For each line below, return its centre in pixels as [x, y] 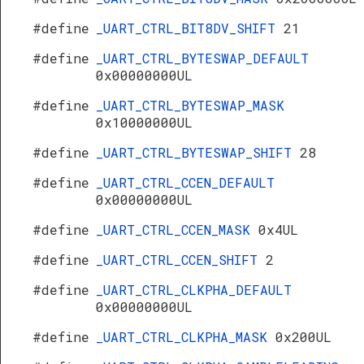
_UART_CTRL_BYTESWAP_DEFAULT [202, 58]
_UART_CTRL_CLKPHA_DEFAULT [194, 290]
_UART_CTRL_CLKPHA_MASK [186, 337]
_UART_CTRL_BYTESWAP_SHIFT [198, 152]
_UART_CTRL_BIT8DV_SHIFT [190, 28]
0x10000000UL [144, 122]
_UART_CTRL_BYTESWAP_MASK [190, 105]
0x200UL [303, 337]
